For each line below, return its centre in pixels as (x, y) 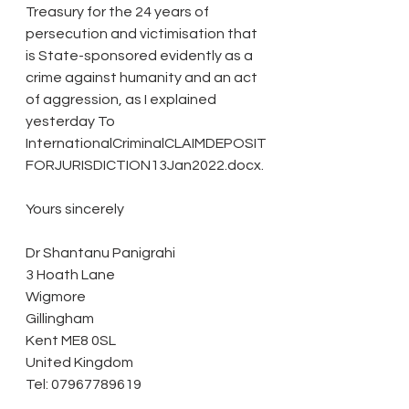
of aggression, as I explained (122, 99)
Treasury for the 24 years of (119, 11)
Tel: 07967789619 (84, 384)
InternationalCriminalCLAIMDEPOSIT (146, 143)
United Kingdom (79, 362)
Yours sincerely (75, 209)
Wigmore (56, 296)
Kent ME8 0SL (71, 340)
